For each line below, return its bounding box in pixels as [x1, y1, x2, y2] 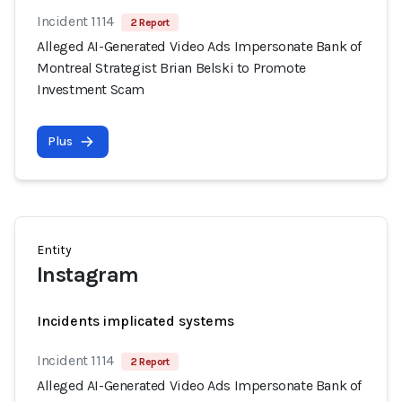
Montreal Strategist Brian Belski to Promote [37, 59, 306, 76]
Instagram [37, 262, 139, 287]
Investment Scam [37, 81, 144, 98]
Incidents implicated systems [37, 312, 234, 329]
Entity [37, 242, 72, 258]
